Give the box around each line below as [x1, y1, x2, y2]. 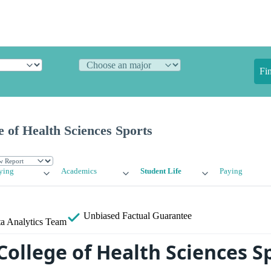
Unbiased [81, 211, 122, 221]
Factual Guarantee [122, 211, 192, 221]
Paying [219, 167, 243, 176]
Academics [61, 167, 97, 176]
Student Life [140, 167, 181, 176]
